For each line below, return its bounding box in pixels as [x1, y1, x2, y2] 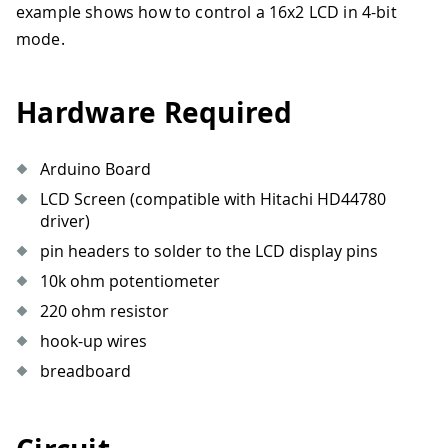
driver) [40, 209, 90, 232]
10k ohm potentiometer [40, 269, 220, 292]
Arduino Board [40, 157, 151, 180]
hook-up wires [40, 329, 147, 352]
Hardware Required [16, 93, 293, 133]
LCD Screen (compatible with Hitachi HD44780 [40, 187, 386, 210]
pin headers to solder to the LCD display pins [40, 239, 378, 262]
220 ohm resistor [40, 299, 169, 322]
